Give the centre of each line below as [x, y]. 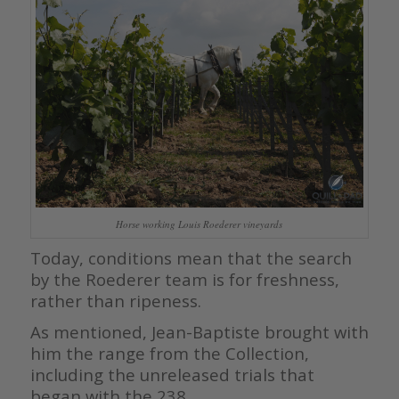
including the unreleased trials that [172, 375]
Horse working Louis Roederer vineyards [199, 224]
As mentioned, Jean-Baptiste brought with [199, 332]
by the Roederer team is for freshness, [184, 280]
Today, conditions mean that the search [191, 258]
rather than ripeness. [115, 301]
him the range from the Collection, [169, 354]
